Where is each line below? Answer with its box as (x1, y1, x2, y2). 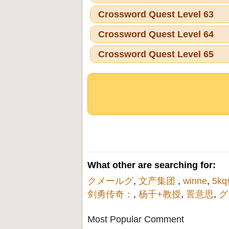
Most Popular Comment (87, 214, 184, 224)
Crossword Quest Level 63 (98, 9, 214, 19)
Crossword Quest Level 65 (98, 49, 214, 59)
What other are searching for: (87, 159, 216, 170)
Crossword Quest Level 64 (98, 29, 214, 39)
